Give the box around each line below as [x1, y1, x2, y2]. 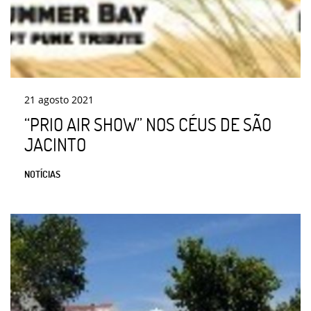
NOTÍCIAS [24, 168, 60, 180]
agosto [38, 93, 69, 107]
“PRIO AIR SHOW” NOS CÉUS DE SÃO [24, 113, 271, 136]
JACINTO [24, 133, 86, 156]
